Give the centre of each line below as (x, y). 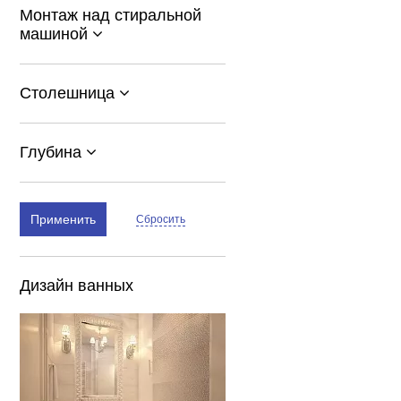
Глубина (53, 152)
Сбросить (161, 219)
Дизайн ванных (77, 286)
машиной (56, 34)
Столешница (69, 93)
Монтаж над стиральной (111, 15)
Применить (63, 219)
